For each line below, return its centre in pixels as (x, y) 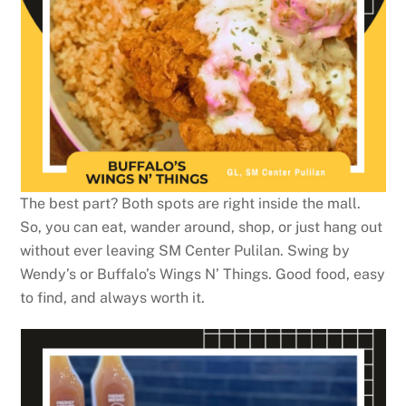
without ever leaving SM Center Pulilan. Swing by (185, 251)
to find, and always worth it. (113, 298)
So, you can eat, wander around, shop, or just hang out (202, 227)
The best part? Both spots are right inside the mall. (191, 204)
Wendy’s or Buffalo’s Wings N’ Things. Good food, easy (203, 275)
